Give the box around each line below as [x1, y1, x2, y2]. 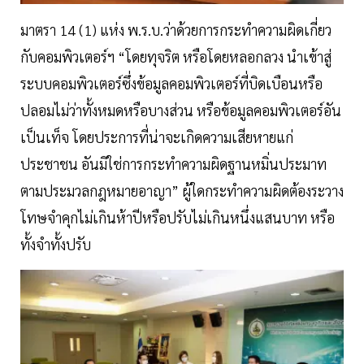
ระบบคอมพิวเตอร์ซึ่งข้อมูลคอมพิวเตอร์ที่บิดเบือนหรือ [20, 73, 323, 93]
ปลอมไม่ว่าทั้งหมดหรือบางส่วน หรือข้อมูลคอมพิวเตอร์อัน [20, 100, 341, 119]
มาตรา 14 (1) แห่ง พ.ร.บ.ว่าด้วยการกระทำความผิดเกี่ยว [20, 19, 331, 39]
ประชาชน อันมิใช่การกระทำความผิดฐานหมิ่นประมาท [20, 154, 327, 173]
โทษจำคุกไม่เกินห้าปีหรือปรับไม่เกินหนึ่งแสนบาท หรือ [20, 207, 335, 227]
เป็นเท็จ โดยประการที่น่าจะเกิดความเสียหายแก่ [20, 127, 293, 146]
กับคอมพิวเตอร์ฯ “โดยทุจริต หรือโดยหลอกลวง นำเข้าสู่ [20, 46, 331, 66]
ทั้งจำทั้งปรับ [20, 234, 91, 253]
